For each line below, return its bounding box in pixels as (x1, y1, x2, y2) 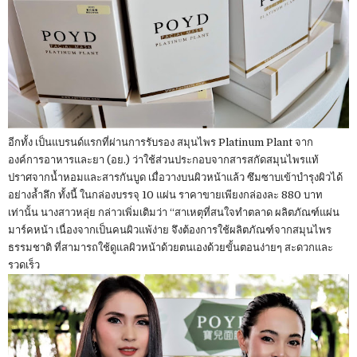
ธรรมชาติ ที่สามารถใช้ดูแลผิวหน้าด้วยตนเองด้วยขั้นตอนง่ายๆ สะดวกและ (8, 241, 333, 254)
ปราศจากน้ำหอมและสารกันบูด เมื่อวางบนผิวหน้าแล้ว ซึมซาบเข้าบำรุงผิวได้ (8, 171, 343, 184)
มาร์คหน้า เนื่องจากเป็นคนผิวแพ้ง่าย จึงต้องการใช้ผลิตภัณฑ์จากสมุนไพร (8, 224, 331, 237)
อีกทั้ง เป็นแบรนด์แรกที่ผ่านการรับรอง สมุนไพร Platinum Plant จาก (8, 136, 313, 149)
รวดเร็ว (8, 259, 40, 272)
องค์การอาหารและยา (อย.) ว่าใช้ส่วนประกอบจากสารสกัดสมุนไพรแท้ (8, 154, 319, 167)
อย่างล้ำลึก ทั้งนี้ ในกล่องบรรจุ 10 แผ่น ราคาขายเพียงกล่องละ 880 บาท (8, 189, 323, 202)
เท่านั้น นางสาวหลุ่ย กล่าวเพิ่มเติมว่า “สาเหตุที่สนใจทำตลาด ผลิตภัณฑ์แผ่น (8, 206, 339, 219)
